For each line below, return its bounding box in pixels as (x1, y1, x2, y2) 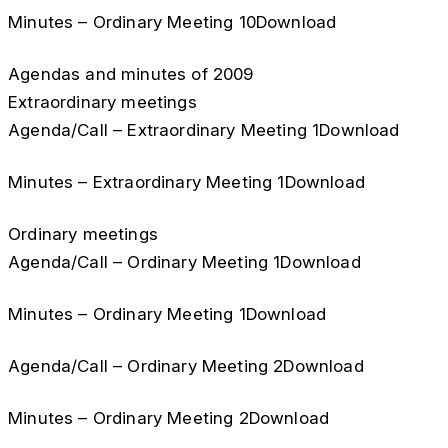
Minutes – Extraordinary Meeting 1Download (8, 172, 365, 192)
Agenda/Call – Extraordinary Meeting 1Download (8, 120, 400, 140)
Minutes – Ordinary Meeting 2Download (8, 408, 330, 428)
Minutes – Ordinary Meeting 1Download (8, 304, 327, 324)
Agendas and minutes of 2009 (8, 64, 254, 84)
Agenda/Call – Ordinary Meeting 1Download (8, 252, 361, 272)
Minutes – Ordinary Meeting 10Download (8, 12, 337, 32)
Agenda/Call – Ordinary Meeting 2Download (8, 356, 364, 376)
